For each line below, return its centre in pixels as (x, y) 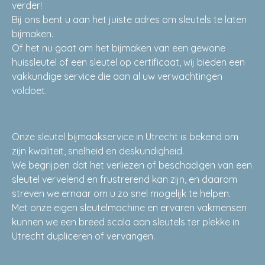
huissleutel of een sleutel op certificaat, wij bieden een (128, 62)
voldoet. (29, 91)
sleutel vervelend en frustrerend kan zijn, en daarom (125, 179)
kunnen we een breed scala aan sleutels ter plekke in (126, 222)
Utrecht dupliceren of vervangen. (83, 236)
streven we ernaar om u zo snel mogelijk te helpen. (121, 193)
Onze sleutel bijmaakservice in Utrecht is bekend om (125, 137)
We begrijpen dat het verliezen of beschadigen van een (132, 165)
